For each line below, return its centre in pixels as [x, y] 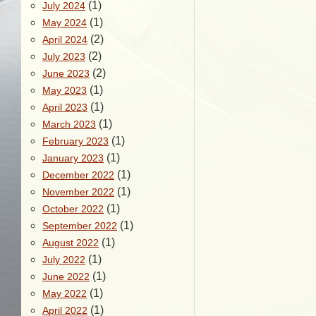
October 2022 [73, 209]
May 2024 [65, 23]
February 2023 [75, 141]
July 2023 [64, 56]
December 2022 [78, 175]
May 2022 [65, 293]
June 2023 [66, 73]
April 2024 [65, 39]
